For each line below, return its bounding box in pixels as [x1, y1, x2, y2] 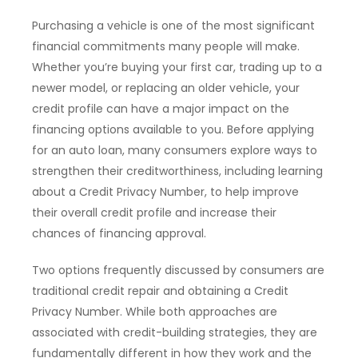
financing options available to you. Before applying [32, 121, 314, 138]
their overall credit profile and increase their [32, 205, 276, 221]
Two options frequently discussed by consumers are [32, 262, 324, 279]
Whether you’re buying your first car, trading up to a [32, 59, 322, 76]
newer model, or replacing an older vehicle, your [32, 80, 300, 97]
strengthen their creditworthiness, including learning [32, 163, 323, 180]
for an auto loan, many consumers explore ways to [32, 142, 317, 159]
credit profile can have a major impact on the [32, 101, 289, 117]
